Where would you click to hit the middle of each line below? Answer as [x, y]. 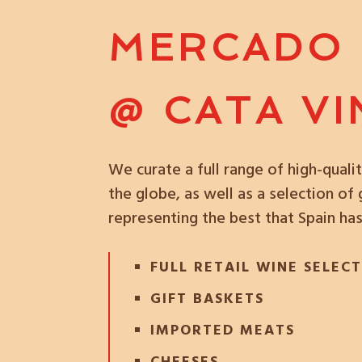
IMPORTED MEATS [223, 330]
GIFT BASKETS [208, 299]
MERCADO [227, 47]
